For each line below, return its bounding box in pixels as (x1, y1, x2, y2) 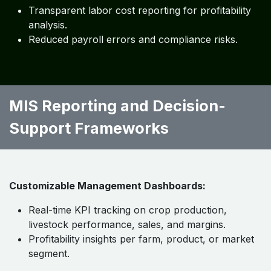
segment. (28, 247, 70, 260)
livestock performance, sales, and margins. (28, 218, 226, 230)
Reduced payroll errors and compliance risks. (28, 33, 238, 45)
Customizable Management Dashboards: (9, 179, 206, 192)
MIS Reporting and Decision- (9, 96, 226, 115)
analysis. (28, 18, 67, 31)
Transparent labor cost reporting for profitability (28, 4, 251, 16)
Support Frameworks (9, 119, 169, 137)
